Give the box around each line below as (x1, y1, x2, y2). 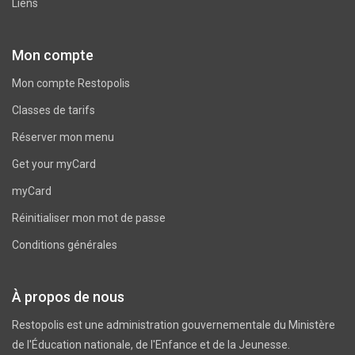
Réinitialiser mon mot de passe (12, 212, 166, 225)
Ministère (288, 319, 335, 332)
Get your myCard (12, 158, 96, 171)
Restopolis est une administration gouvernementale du (12, 319, 288, 332)
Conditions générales (12, 239, 117, 252)
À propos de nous (12, 288, 124, 306)
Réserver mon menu (12, 131, 114, 144)
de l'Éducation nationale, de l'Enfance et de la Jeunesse (12, 338, 288, 352)
